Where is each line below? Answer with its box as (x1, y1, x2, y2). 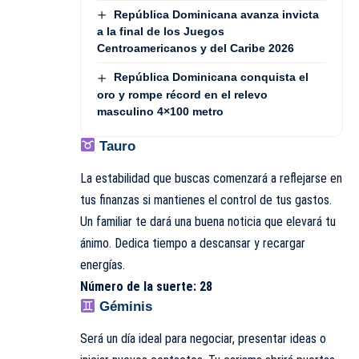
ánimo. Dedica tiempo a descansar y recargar (80, 235, 305, 251)
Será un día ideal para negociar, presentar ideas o (80, 331, 326, 347)
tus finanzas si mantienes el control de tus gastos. (80, 192, 332, 208)
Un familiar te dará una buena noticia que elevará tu (80, 213, 336, 229)
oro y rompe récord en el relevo (97, 87, 268, 101)
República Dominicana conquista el (113, 71, 309, 84)
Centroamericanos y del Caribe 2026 (97, 42, 294, 55)
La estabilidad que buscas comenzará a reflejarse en (80, 170, 342, 186)
